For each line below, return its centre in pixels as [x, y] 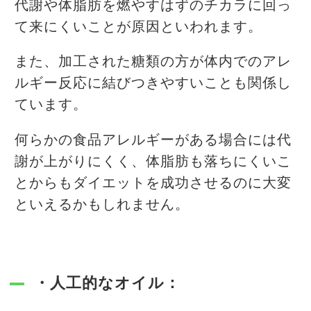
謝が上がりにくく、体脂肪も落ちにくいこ [153, 161]
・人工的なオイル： [107, 284]
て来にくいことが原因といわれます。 [138, 27]
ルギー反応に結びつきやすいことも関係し [153, 84]
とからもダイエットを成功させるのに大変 [153, 183]
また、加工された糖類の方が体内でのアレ [153, 62]
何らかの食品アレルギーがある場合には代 [153, 140]
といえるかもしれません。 [102, 204]
